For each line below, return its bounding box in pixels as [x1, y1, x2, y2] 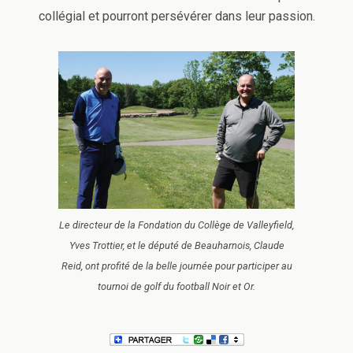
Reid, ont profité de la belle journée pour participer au [61, 259, 292, 272]
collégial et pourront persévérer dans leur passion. [38, 8, 315, 24]
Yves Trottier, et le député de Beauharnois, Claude [69, 239, 284, 251]
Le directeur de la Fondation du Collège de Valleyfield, [59, 218, 294, 231]
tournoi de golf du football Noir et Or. [98, 280, 255, 292]
